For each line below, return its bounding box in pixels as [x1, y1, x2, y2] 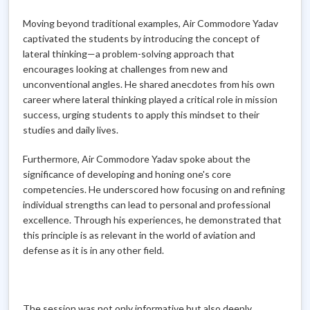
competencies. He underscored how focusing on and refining [23, 183, 285, 195]
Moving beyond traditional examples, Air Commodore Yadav [23, 17, 278, 29]
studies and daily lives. [23, 124, 118, 136]
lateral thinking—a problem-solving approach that [23, 48, 235, 60]
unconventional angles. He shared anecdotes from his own [23, 78, 275, 90]
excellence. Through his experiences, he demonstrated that [23, 214, 282, 226]
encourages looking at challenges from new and [23, 63, 228, 75]
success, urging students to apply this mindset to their [23, 109, 259, 120]
